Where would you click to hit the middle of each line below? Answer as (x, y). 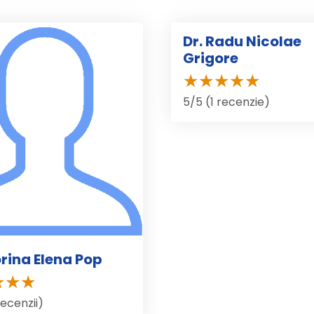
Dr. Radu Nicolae (242, 42)
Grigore (211, 59)
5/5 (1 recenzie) (226, 102)
